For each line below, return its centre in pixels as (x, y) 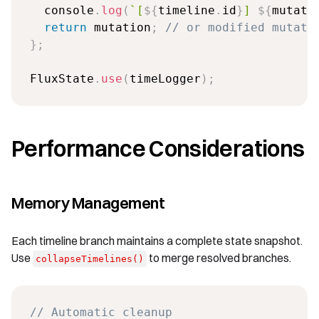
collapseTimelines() (90, 258)
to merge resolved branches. (219, 257)
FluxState (62, 79)
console (62, 11)
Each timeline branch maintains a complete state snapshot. (157, 240)
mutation (119, 28)
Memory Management (88, 203)
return (65, 28)
